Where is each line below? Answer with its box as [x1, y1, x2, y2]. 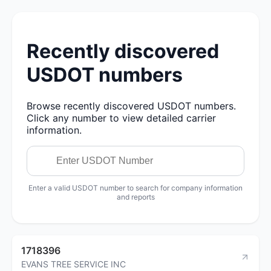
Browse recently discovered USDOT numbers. [27, 99, 236, 112]
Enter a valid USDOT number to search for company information [28, 183, 243, 192]
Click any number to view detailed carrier [27, 111, 216, 124]
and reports [116, 192, 155, 201]
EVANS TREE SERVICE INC [21, 258, 126, 269]
